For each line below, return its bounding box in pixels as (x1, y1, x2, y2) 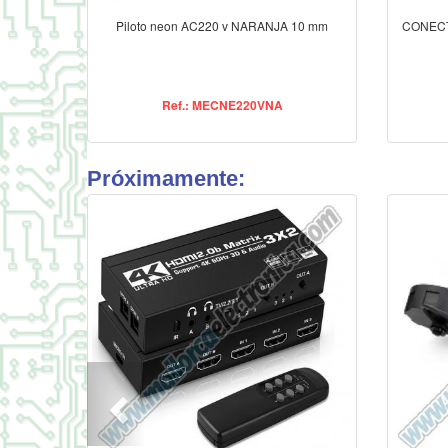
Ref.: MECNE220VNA (161, 96, 283, 115)
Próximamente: (87, 166, 245, 192)
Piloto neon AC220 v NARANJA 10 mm (116, 17, 328, 35)
